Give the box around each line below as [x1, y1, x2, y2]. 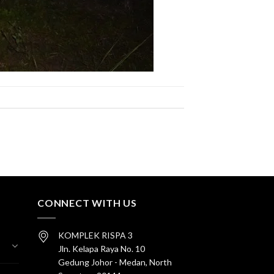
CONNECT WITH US [37, 197, 137, 209]
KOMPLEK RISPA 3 [58, 229, 133, 240]
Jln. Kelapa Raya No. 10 [58, 243, 145, 254]
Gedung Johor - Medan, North [58, 256, 172, 267]
